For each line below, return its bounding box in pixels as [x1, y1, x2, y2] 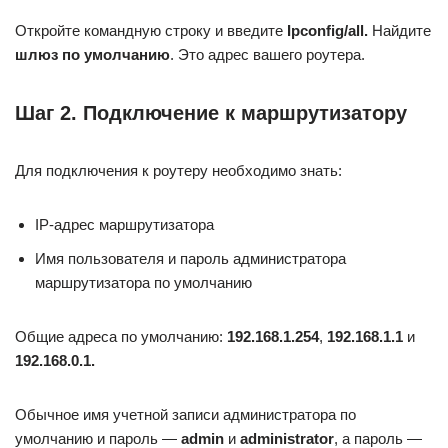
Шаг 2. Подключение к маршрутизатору [15, 101, 407, 124]
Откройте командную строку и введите [15, 21, 287, 39]
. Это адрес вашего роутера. [170, 45, 365, 63]
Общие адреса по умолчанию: [15, 327, 227, 345]
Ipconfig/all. [287, 21, 372, 39]
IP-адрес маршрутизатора [35, 215, 214, 233]
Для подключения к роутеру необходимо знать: [15, 161, 342, 179]
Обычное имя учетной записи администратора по [15, 405, 356, 423]
